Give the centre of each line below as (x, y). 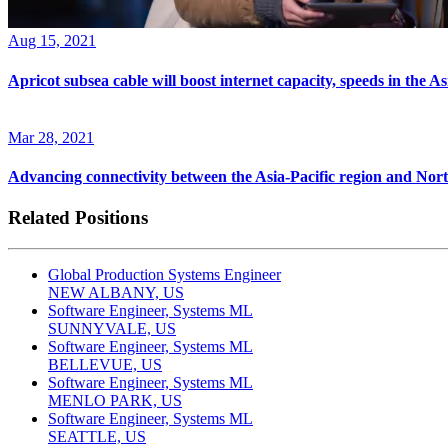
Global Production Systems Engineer (164, 275)
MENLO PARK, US (115, 401)
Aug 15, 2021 (52, 41)
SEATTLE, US (97, 437)
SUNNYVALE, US (112, 329)
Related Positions (78, 218)
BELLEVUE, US (105, 365)
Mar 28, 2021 (51, 137)
